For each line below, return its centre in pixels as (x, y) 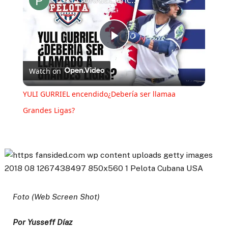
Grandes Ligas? (49, 110)
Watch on (45, 71)
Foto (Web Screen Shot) (56, 196)
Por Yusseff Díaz (42, 222)
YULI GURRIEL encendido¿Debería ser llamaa (99, 94)
